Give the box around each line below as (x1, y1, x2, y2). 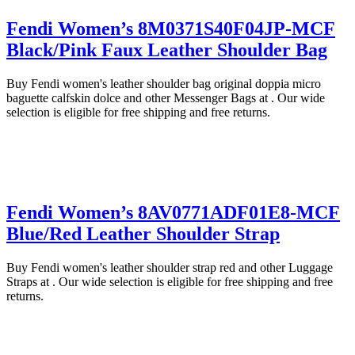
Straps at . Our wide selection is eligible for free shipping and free (6, 274, 333, 288)
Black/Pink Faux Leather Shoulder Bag (6, 39, 327, 60)
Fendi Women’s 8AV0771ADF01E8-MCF (6, 201, 340, 223)
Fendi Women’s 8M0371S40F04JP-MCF (6, 17, 335, 39)
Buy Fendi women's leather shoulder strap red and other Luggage (6, 260, 333, 274)
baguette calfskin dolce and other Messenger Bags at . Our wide (6, 90, 325, 105)
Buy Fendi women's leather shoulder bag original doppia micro (6, 76, 321, 90)
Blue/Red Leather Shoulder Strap (6, 223, 280, 244)
